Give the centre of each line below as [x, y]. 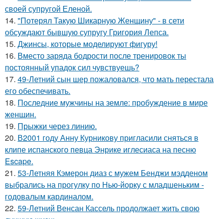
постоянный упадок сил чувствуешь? [72, 67]
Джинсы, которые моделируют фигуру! [88, 44]
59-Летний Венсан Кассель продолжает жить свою [109, 208]
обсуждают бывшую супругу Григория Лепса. [87, 32]
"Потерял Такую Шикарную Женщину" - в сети [101, 20]
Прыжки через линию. [57, 126]
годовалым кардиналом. [49, 196]
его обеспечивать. [38, 91]
